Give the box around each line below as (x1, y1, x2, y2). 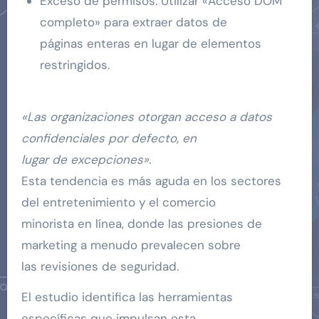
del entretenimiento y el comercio (21, 194, 216, 210)
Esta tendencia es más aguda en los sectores (21, 172, 281, 189)
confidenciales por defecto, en (21, 130, 197, 146)
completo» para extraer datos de (39, 14, 227, 30)
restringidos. (39, 56, 110, 73)
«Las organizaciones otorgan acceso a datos (21, 108, 272, 125)
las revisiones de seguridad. (21, 258, 179, 274)
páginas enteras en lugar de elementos (39, 35, 261, 51)
